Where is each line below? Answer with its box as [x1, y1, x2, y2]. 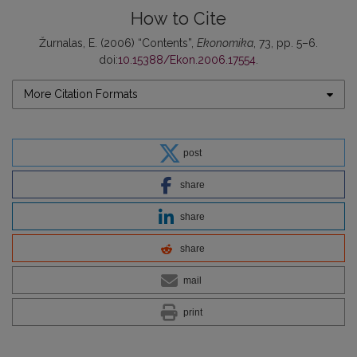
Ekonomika [197, 37, 253, 49]
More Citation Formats [24, 88, 138, 100]
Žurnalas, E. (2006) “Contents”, [39, 37, 197, 49]
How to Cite [131, 9, 226, 29]
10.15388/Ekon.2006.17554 [118, 53, 256, 66]
